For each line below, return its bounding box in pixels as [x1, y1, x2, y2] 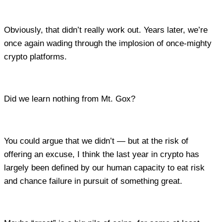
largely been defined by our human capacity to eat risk [4, 163, 205, 173]
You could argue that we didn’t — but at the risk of [4, 136, 188, 146]
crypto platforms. [4, 52, 69, 62]
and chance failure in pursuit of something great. [4, 176, 185, 186]
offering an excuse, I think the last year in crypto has [4, 150, 199, 160]
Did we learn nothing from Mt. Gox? [4, 94, 135, 104]
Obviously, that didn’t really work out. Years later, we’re [4, 25, 208, 35]
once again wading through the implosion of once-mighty [4, 39, 212, 49]
